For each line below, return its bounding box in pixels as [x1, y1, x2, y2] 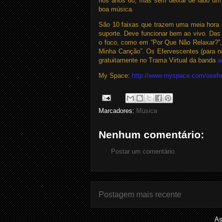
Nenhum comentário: [99, 129, 204, 140]
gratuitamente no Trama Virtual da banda [99, 56, 218, 64]
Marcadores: [99, 107, 136, 114]
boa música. [99, 5, 134, 13]
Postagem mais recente [99, 190, 181, 199]
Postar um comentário [111, 148, 174, 155]
